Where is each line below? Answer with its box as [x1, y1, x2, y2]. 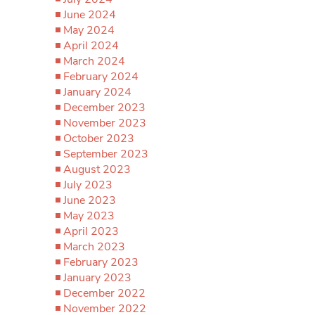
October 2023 [63, 131, 134, 146]
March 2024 [63, 53, 125, 69]
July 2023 [63, 177, 112, 193]
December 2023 [63, 100, 146, 115]
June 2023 [63, 193, 116, 208]
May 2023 [63, 208, 115, 224]
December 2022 [63, 285, 146, 301]
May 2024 [63, 22, 115, 38]
